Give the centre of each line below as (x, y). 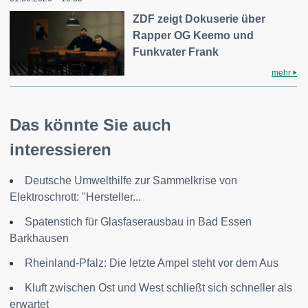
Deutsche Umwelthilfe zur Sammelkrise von (131, 180)
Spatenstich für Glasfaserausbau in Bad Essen (138, 222)
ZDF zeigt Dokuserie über (199, 19)
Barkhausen (39, 238)
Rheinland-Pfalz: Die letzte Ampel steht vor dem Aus (152, 263)
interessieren (60, 150)
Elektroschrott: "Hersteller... (75, 197)
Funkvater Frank (176, 52)
